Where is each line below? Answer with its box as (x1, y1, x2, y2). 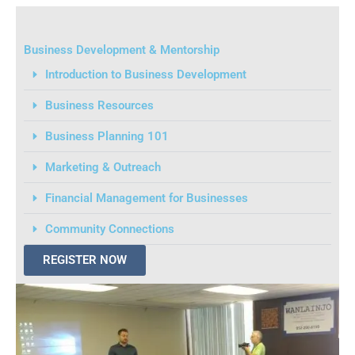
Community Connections (44, 221, 174, 236)
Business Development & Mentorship (24, 42, 219, 57)
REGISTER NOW (43, 252, 127, 267)
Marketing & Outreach (44, 159, 161, 174)
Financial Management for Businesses (44, 190, 248, 205)
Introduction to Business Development (44, 67, 246, 82)
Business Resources (44, 97, 154, 113)
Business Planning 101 (44, 128, 169, 143)
